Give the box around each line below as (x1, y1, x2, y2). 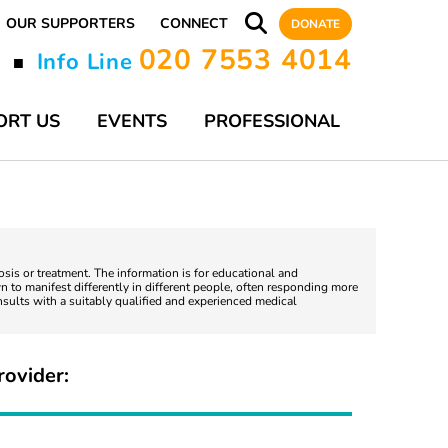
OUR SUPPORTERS (6, 14, 135, 33)
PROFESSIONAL (204, 109, 340, 133)
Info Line (36, 47, 133, 77)
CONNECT (160, 14, 228, 33)
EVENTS (97, 109, 167, 133)
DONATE (291, 16, 340, 32)
